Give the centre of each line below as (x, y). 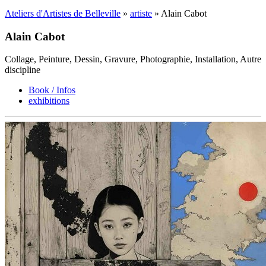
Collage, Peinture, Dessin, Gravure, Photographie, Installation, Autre (133, 59)
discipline (23, 70)
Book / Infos (52, 90)
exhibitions (49, 101)
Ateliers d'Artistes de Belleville (63, 13)
